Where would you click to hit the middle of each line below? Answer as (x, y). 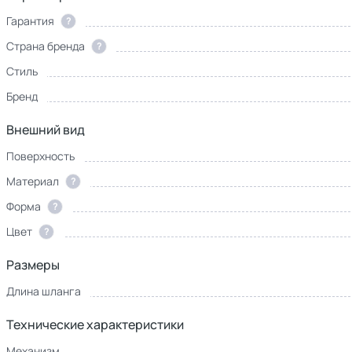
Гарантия (30, 21)
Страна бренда (46, 46)
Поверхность (40, 156)
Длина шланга (44, 291)
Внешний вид (46, 130)
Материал (33, 181)
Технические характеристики (95, 324)
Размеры (33, 265)
